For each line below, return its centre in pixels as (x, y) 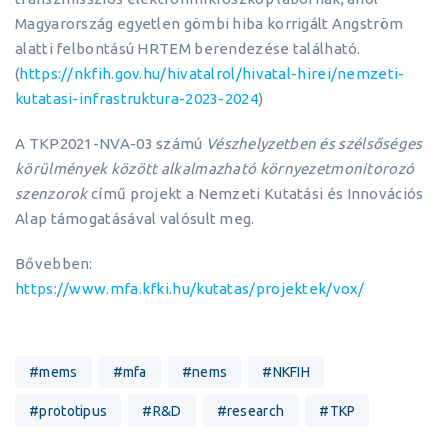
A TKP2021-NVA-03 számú (110, 143)
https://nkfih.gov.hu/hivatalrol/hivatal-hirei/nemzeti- (212, 73)
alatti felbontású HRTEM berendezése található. (188, 48)
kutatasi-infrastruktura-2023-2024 (136, 98)
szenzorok (51, 193)
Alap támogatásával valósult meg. (135, 218)
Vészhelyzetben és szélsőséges (314, 143)
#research (250, 411)
